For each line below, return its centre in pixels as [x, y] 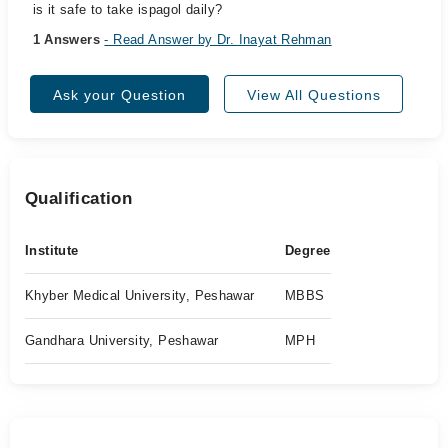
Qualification [79, 198]
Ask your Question [119, 95]
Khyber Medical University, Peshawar [140, 295]
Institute [52, 250]
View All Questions [313, 95]
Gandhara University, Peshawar [122, 340]
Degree [308, 250]
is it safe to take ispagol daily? [127, 9]
